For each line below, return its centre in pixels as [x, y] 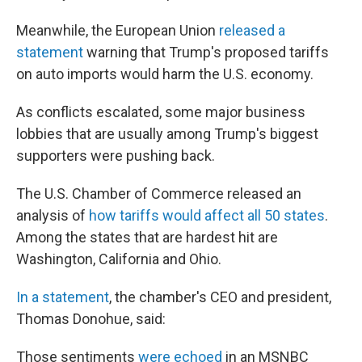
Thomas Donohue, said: [91, 319]
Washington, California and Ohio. [119, 259]
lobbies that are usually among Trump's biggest [167, 134]
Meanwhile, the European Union [118, 30]
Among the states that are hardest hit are [147, 237]
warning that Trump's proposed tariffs [206, 52]
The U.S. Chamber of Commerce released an [159, 194]
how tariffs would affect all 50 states [207, 215]
